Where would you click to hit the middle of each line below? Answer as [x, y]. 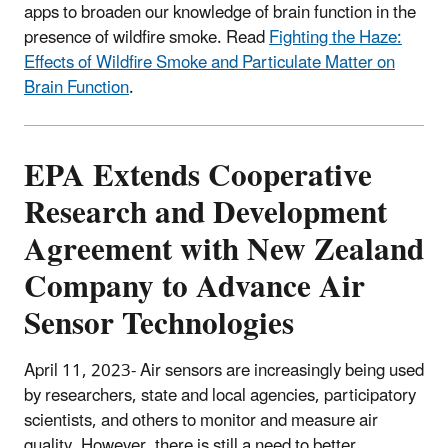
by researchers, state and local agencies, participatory [220, 395]
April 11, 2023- [80, 370]
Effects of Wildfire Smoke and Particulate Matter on [209, 63]
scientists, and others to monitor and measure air [201, 420]
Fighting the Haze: [335, 38]
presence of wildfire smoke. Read [146, 38]
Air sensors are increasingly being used [282, 370]
